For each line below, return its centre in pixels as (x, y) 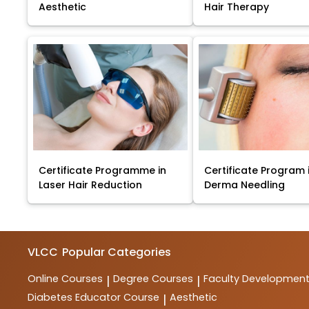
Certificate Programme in (102, 171)
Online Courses (65, 279)
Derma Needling (245, 185)
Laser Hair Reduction (90, 185)
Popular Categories (117, 252)
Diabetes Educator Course (93, 298)
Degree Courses (153, 279)
